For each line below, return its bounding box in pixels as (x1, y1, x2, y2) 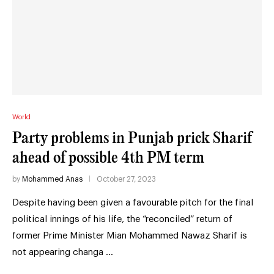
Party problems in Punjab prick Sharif (12, 130, 252, 146)
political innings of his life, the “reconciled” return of (12, 214, 232, 224)
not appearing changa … (12, 247, 113, 257)
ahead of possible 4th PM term (12, 150, 204, 166)
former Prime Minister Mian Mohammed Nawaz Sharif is (12, 231, 247, 240)
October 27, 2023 (97, 175, 156, 183)
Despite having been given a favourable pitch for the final (12, 198, 253, 207)
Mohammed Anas (22, 175, 83, 183)
